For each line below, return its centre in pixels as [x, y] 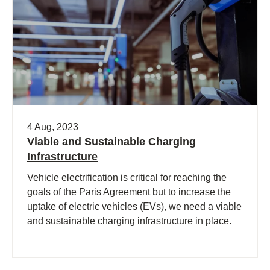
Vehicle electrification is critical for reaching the [127, 177]
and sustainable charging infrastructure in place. [129, 221]
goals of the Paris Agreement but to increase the [129, 192]
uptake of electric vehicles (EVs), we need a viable [134, 206]
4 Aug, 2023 [53, 127]
